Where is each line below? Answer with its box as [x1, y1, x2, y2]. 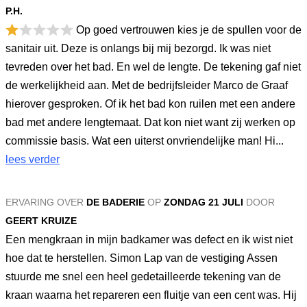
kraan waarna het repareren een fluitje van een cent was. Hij [5, 289, 297, 301]
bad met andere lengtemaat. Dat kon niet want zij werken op [5, 116, 295, 128]
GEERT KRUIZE [5, 215, 77, 226]
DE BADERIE [86, 197, 145, 208]
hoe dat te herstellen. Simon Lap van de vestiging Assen [5, 252, 278, 264]
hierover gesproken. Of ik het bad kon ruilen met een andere [5, 98, 295, 110]
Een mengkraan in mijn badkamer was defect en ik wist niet [5, 234, 293, 245]
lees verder [5, 153, 60, 165]
